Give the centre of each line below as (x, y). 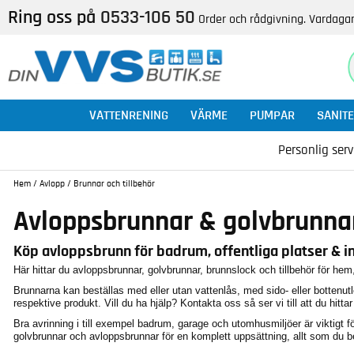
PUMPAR (272, 115)
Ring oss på (54, 17)
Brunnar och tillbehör (114, 183)
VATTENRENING (129, 115)
